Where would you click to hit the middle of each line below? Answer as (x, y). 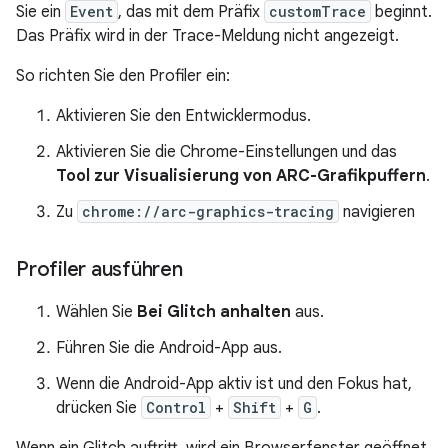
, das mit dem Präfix (191, 12)
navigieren (377, 212)
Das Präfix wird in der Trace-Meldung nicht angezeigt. (207, 36)
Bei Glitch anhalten (214, 312)
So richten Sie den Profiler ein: (123, 76)
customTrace (317, 12)
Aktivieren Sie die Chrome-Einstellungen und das (226, 152)
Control (176, 408)
